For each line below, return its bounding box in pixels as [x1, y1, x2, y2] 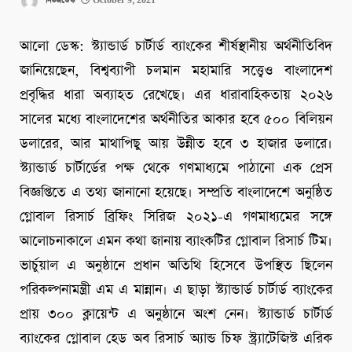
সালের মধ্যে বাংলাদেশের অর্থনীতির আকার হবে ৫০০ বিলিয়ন [20, 110, 332, 130]
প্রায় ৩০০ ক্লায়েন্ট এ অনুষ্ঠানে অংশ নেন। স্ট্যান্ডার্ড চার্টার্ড [20, 305, 332, 324]
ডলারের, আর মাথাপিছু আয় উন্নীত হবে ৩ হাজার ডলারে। [20, 134, 332, 154]
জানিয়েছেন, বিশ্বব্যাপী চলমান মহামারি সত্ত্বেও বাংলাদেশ [20, 61, 332, 81]
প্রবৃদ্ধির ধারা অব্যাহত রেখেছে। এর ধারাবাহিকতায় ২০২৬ [20, 86, 332, 105]
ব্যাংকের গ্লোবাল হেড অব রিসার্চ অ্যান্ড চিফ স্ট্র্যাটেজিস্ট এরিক [20, 329, 332, 349]
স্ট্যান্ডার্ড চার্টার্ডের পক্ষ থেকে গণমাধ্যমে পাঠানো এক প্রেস [20, 159, 332, 178]
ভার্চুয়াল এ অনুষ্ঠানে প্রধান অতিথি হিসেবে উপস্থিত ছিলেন [20, 256, 332, 276]
